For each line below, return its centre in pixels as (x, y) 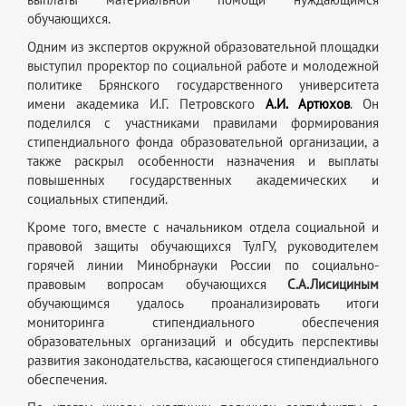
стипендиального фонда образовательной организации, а (203, 142)
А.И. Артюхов (307, 104)
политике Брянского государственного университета (203, 85)
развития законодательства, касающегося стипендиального (203, 360)
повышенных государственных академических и (203, 180)
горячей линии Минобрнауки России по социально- (203, 265)
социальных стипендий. (97, 199)
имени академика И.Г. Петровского (146, 104)
